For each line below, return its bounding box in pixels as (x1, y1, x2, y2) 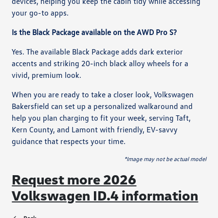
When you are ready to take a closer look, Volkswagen (12, 89, 194, 99)
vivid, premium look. (12, 70, 82, 80)
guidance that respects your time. (12, 136, 126, 146)
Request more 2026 (12, 170, 137, 187)
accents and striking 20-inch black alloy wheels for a (12, 58, 189, 68)
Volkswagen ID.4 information (12, 186, 199, 203)
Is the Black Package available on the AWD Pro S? (12, 27, 177, 37)
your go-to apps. (12, 7, 69, 18)
